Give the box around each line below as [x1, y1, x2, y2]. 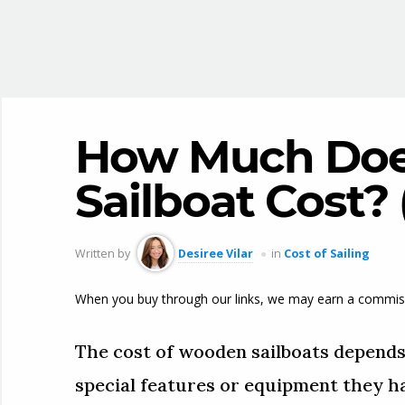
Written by [75, 246, 133, 261]
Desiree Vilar [178, 246, 253, 261]
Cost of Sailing [284, 246, 370, 261]
